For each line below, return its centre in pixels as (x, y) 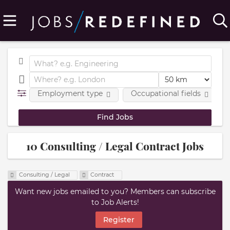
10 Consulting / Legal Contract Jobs (115, 146)
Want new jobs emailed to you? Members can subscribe (115, 192)
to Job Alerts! (115, 203)
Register (119, 219)
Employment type (70, 93)
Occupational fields (166, 93)
